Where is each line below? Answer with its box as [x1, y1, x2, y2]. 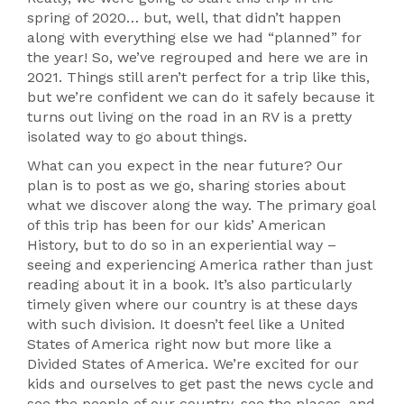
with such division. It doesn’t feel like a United [27, 316, 345, 333]
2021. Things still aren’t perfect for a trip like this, [27, 69, 370, 86]
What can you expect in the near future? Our [27, 157, 343, 174]
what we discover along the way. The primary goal [27, 197, 375, 214]
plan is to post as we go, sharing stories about [27, 177, 345, 194]
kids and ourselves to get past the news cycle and [27, 375, 374, 392]
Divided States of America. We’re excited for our [27, 355, 359, 372]
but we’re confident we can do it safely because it [27, 88, 374, 106]
